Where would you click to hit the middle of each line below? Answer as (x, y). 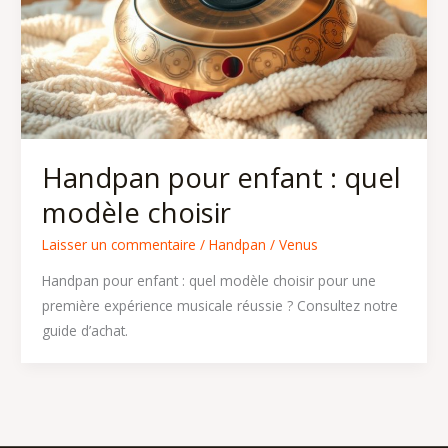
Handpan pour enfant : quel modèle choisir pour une (208, 280)
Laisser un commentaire (118, 245)
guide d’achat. (84, 330)
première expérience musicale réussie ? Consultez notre (219, 305)
